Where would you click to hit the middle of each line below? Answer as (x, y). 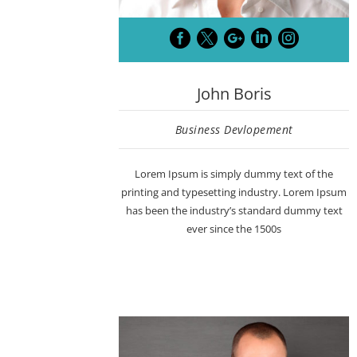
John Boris (234, 94)
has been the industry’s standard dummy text (234, 211)
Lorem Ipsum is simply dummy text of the (234, 174)
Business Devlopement (234, 130)
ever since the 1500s (234, 229)
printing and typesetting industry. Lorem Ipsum (234, 192)
